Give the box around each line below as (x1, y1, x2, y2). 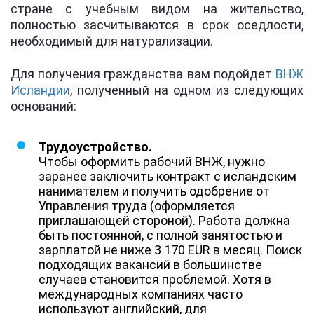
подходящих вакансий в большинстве (39, 257, 262, 272)
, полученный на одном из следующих (70, 82, 303, 97)
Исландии (11, 82, 70, 97)
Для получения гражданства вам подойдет (11, 66, 275, 81)
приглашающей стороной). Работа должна (39, 212, 290, 228)
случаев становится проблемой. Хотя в (39, 271, 271, 287)
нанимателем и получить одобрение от (39, 183, 270, 198)
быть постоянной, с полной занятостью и (39, 227, 282, 243)
